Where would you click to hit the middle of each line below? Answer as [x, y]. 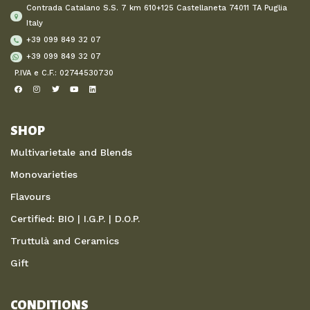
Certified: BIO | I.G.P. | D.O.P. [75, 219]
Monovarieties [44, 175]
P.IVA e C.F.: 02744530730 [64, 73]
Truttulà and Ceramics [65, 241]
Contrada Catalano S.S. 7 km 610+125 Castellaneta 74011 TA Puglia [157, 8]
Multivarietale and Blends [71, 153]
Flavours [30, 197]
